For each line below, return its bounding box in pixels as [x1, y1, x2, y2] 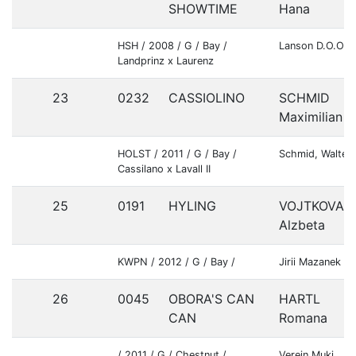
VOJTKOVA [279, 198, 344, 214]
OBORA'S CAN [168, 291, 254, 307]
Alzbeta [279, 217, 325, 233]
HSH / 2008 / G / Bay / [118, 40, 227, 52]
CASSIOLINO [168, 90, 245, 106]
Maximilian [279, 109, 342, 125]
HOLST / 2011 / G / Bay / [118, 148, 237, 160]
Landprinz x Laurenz [118, 55, 214, 67]
